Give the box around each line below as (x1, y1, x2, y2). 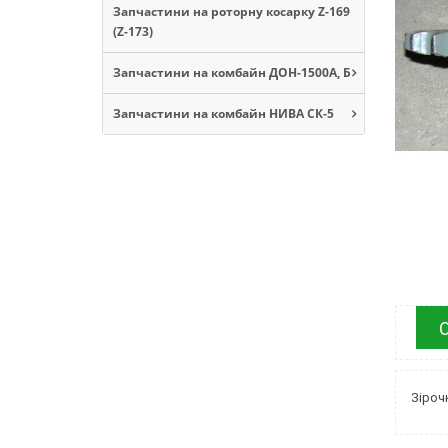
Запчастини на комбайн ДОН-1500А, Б (113, 63, 351, 81)
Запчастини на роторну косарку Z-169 (113, 2, 350, 20)
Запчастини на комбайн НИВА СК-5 (113, 104, 334, 122)
